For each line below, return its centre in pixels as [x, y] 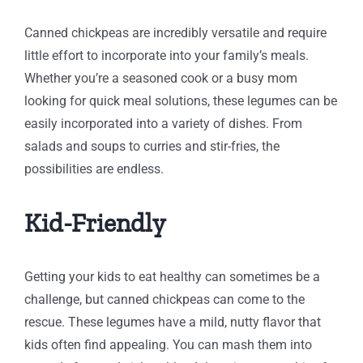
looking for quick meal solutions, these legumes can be [180, 101]
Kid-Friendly [97, 223]
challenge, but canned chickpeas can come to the [164, 299]
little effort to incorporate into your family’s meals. [166, 56]
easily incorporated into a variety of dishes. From [163, 124]
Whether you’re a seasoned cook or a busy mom [160, 78]
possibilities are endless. [94, 169]
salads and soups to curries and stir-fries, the [152, 146]
